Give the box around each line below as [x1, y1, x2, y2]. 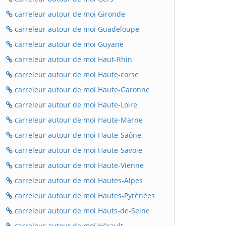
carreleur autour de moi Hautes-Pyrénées [13, 191, 155, 200]
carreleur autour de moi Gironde [13, 9, 125, 19]
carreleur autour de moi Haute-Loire [13, 100, 137, 109]
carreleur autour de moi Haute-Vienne [13, 160, 144, 170]
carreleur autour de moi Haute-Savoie [13, 145, 142, 155]
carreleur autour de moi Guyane [13, 39, 124, 49]
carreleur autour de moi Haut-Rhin [13, 54, 132, 64]
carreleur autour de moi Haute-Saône [13, 130, 141, 140]
